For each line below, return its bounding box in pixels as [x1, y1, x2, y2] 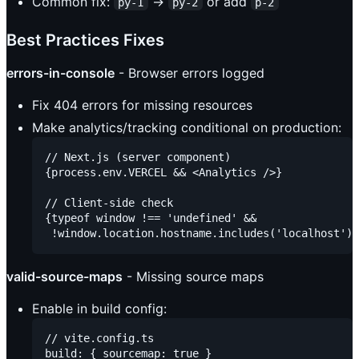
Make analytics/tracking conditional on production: [32, 119, 341, 135]
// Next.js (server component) [45, 150, 231, 163]
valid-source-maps [6, 268, 123, 284]
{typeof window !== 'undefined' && [45, 211, 256, 224]
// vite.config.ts [45, 331, 154, 345]
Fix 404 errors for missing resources [32, 96, 252, 113]
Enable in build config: [32, 300, 167, 317]
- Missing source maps [123, 268, 264, 284]
